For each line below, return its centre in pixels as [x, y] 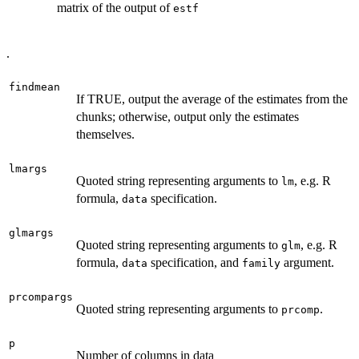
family [261, 263]
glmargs [31, 232]
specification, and [195, 262]
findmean [34, 87]
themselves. [105, 134]
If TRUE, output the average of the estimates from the [212, 99]
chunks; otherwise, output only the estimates [188, 116]
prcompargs [41, 296]
